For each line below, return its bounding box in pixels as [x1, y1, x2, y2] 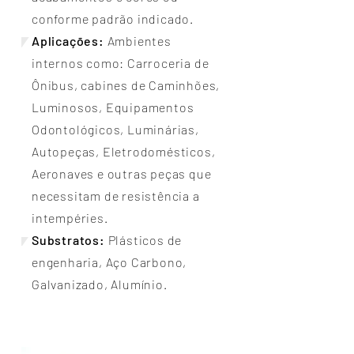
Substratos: [32, 232, 105, 247]
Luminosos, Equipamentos [32, 100, 194, 115]
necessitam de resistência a [32, 188, 200, 203]
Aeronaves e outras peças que [32, 166, 212, 181]
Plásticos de [104, 232, 183, 247]
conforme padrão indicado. [32, 11, 194, 26]
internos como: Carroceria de [32, 55, 209, 70]
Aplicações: [32, 33, 104, 48]
